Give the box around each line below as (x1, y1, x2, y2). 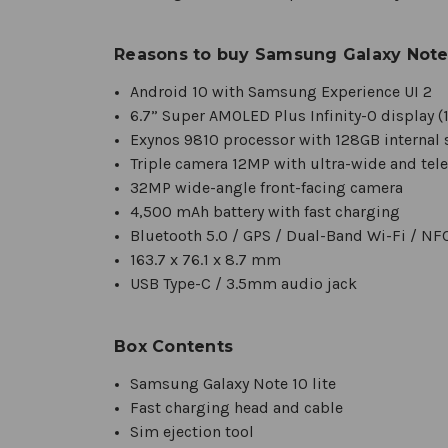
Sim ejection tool (130, 421, 255, 441)
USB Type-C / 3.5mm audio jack (130, 273, 358, 293)
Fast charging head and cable (130, 397, 344, 417)
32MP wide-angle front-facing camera (130, 177, 404, 197)
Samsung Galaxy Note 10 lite (130, 373, 337, 393)
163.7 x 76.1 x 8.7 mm (130, 249, 282, 269)
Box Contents (114, 336, 233, 356)
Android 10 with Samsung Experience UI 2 (130, 81, 433, 101)
